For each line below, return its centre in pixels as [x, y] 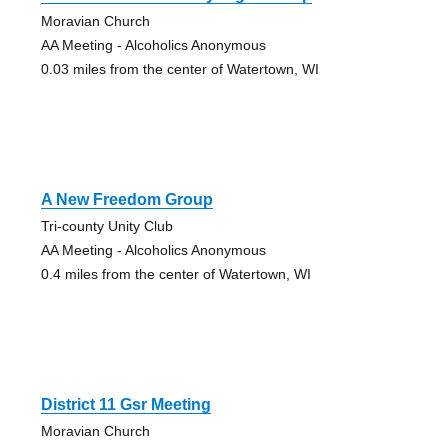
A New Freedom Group [126, 200]
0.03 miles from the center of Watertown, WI [179, 69]
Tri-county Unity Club [106, 226]
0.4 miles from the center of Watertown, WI [175, 274]
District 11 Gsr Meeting [125, 405]
